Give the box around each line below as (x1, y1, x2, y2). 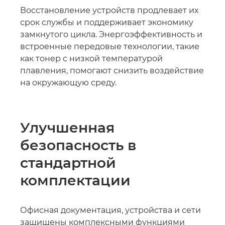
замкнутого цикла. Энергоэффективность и (20, 30, 202, 39)
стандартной (20, 154, 116, 171)
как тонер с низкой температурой (20, 54, 163, 63)
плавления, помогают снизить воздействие (20, 66, 204, 75)
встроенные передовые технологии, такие (20, 42, 199, 51)
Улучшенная (20, 119, 115, 136)
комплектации (20, 172, 131, 189)
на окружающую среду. (20, 78, 117, 87)
